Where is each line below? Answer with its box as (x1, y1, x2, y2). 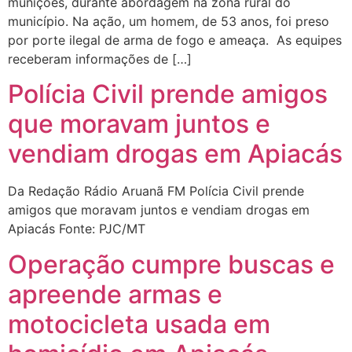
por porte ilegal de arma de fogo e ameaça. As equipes (8, 32, 342, 48)
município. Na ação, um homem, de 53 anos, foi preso (8, 13, 329, 29)
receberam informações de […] (8, 51, 192, 67)
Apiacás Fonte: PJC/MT (8, 221, 145, 237)
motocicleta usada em (8, 308, 270, 339)
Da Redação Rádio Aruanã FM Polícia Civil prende (8, 183, 304, 200)
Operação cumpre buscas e (8, 248, 335, 280)
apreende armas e (8, 278, 222, 310)
